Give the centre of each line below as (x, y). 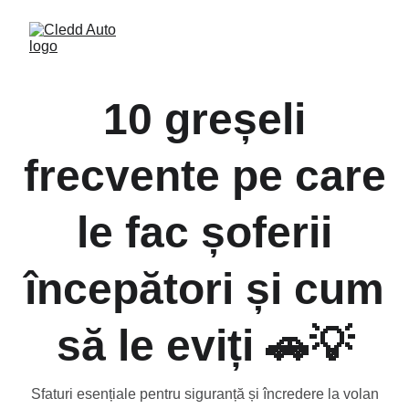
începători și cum (204, 289)
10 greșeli (204, 119)
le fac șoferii (204, 232)
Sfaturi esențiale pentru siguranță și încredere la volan (204, 394)
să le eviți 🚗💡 (204, 346)
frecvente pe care (204, 176)
